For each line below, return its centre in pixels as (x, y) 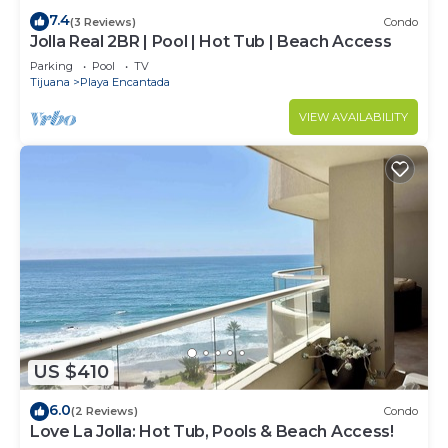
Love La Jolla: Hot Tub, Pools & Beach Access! (212, 431)
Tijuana (50, 82)
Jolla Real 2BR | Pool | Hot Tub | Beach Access (211, 42)
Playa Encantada (125, 82)
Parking (51, 66)
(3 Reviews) (103, 21)
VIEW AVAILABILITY (353, 117)
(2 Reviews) (104, 411)
